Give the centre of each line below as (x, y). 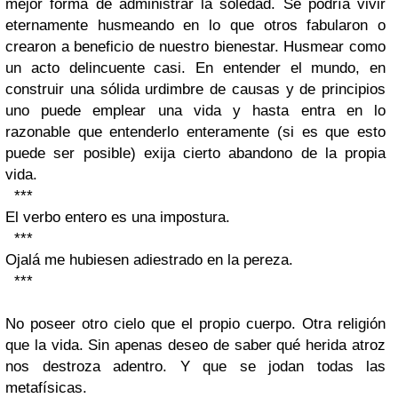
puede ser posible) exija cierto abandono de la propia (195, 154)
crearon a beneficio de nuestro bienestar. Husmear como (195, 47)
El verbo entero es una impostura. (118, 218)
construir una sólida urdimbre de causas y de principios (195, 90)
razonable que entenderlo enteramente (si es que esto (195, 132)
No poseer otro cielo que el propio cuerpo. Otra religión (195, 324)
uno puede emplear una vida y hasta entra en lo (195, 111)
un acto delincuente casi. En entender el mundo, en (195, 68)
